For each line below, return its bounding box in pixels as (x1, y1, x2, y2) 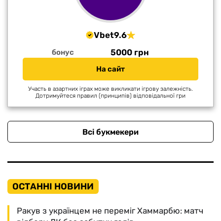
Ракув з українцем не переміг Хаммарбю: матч (17, 206, 203, 216)
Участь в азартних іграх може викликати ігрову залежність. (28, 85, 193, 92)
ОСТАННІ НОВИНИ (12, 181, 94, 192)
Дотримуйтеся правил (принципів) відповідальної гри (36, 92, 185, 99)
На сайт (96, 65, 125, 74)
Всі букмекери (82, 127, 139, 137)
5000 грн (110, 47, 149, 57)
